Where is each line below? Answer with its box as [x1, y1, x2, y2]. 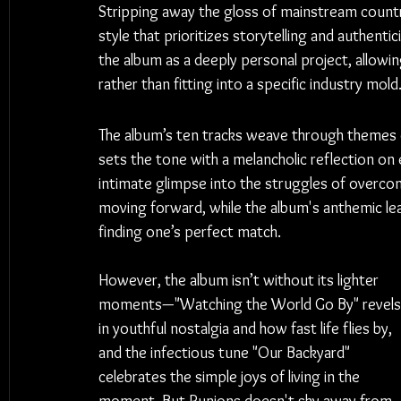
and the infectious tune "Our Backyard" [98, 343, 354, 363]
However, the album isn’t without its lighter [98, 270, 382, 290]
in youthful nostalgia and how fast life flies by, [98, 319, 396, 338]
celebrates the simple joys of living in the [98, 367, 363, 387]
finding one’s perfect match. [98, 222, 281, 242]
